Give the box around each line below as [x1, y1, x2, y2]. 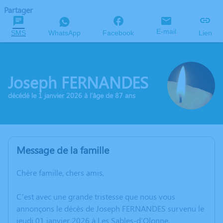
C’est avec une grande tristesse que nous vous [16, 191, 175, 202]
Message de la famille [16, 143, 109, 156]
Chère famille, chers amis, [16, 167, 104, 178]
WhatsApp [48, 29, 81, 37]
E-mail [156, 27, 177, 35]
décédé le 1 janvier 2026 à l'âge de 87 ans [8, 90, 135, 100]
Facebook [103, 29, 134, 37]
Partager [4, 4, 33, 15]
